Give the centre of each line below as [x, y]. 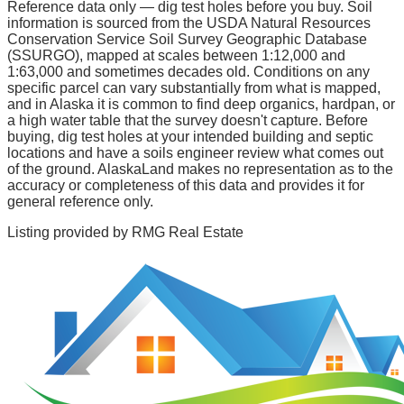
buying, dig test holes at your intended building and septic [190, 137]
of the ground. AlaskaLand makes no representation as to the [200, 170]
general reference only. [80, 202]
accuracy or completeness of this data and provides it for [186, 186]
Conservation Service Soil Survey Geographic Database [187, 40]
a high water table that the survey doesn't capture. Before [188, 121]
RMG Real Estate [188, 233]
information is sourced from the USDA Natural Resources [189, 23]
